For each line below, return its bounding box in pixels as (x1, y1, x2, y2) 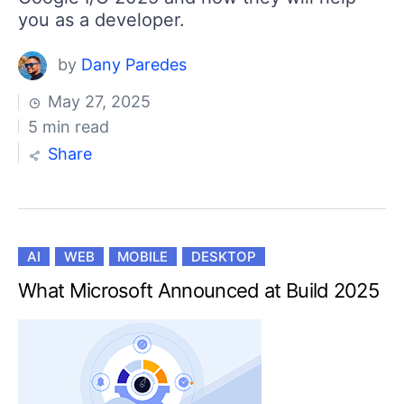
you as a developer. (18, 9, 185, 32)
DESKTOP (191, 248, 257, 266)
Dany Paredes (80, 55, 187, 75)
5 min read (27, 117, 109, 137)
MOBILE (117, 248, 169, 266)
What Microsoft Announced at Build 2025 (18, 279, 380, 303)
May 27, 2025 (43, 92, 151, 112)
